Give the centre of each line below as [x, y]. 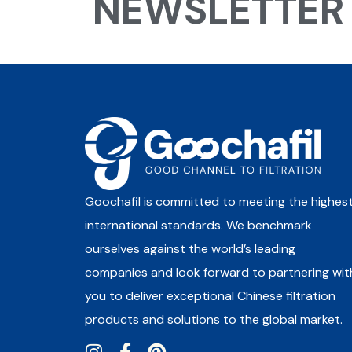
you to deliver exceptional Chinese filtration [210, 295]
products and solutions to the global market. [213, 319]
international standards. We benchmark [198, 225]
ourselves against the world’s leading [190, 248]
